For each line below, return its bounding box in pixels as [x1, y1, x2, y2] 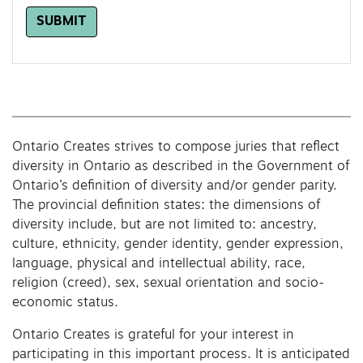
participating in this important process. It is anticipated [12, 348, 350, 361]
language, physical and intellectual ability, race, [12, 257, 305, 271]
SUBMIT [36, 15, 87, 29]
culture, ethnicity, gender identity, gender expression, [12, 237, 344, 251]
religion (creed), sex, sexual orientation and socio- [12, 276, 324, 290]
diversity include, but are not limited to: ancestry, [12, 218, 317, 232]
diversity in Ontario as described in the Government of [12, 160, 349, 173]
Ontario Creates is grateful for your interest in [12, 328, 294, 342]
